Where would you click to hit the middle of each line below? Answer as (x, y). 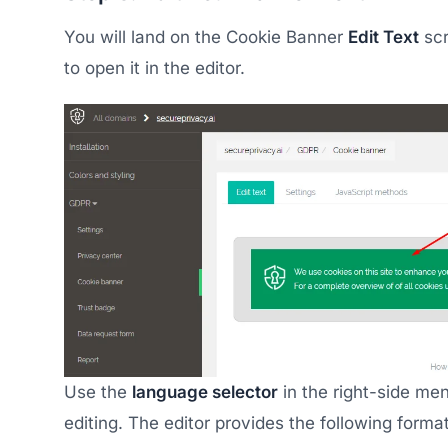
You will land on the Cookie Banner (206, 37)
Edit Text (383, 37)
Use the (98, 391)
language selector (205, 391)
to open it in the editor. (154, 68)
